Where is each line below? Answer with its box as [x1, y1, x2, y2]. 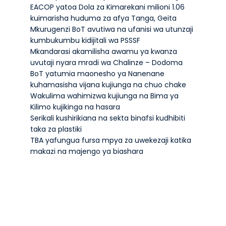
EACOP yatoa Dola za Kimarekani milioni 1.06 [30, 2, 185, 12]
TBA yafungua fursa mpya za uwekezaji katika [30, 135, 191, 145]
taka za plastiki [30, 124, 82, 134]
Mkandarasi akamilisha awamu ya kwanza [30, 46, 177, 56]
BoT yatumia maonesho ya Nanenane [30, 69, 164, 79]
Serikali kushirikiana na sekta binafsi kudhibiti [30, 113, 185, 123]
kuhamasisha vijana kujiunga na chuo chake [30, 80, 186, 90]
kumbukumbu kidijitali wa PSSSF [30, 35, 140, 45]
